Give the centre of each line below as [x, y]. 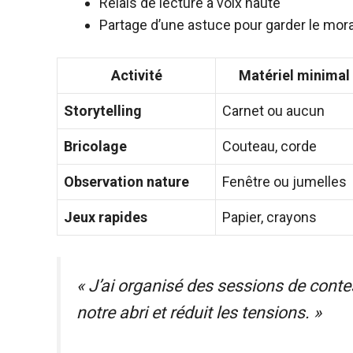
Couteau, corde [269, 146]
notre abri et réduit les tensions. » [199, 312]
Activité [136, 75]
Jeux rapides [106, 217]
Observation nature [126, 182]
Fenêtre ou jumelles [284, 182]
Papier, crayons [269, 217]
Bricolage [95, 146]
